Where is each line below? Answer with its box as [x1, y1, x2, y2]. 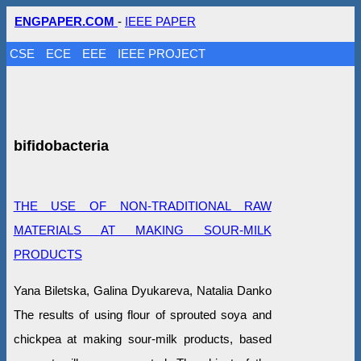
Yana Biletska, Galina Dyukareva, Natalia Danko [13, 283, 272, 297]
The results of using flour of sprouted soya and [13, 307, 272, 322]
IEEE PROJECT [118, 47, 206, 60]
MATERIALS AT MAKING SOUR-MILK [13, 222, 272, 237]
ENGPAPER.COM [15, 15, 118, 28]
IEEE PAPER [125, 15, 196, 28]
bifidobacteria [13, 137, 109, 154]
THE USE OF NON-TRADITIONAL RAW [13, 198, 272, 213]
